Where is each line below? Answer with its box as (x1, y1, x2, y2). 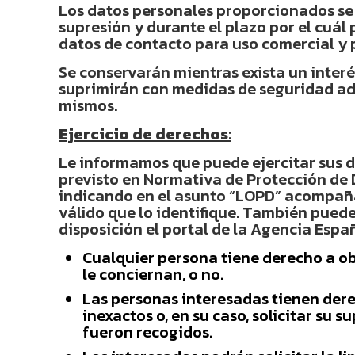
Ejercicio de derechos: (59, 122, 231, 146)
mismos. (59, 94, 117, 117)
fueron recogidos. (82, 320, 212, 344)
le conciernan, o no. (82, 262, 223, 286)
